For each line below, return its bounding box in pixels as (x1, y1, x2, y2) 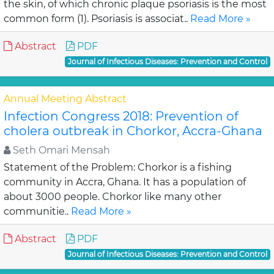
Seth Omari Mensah (10, 144, 110, 156)
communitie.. (4, 206, 71, 217)
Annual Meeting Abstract (4, 93, 127, 105)
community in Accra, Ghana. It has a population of (4, 176, 246, 188)
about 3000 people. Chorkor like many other (4, 191, 221, 202)
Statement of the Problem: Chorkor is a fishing (4, 161, 232, 173)
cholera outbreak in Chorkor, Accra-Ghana (4, 124, 262, 138)
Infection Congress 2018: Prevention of (4, 109, 239, 124)
